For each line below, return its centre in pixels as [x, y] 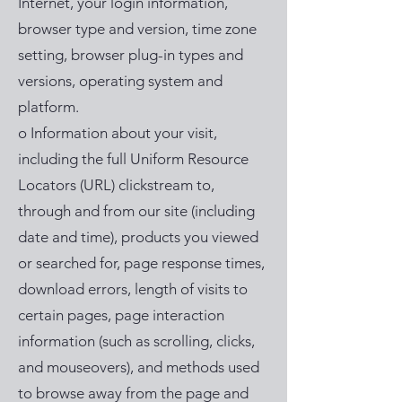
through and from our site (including [136, 211]
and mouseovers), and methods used [139, 367]
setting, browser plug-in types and [131, 55]
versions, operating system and [120, 81]
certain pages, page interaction [121, 315]
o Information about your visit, [118, 133]
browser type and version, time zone [137, 29]
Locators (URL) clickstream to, [116, 185]
